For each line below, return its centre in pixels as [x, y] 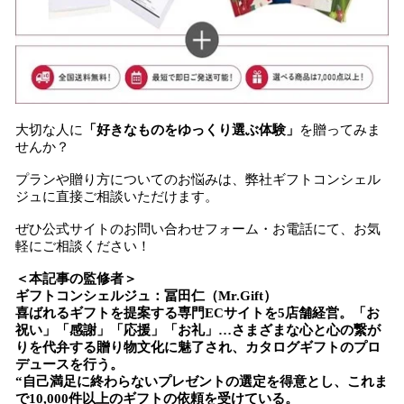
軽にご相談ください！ [83, 246]
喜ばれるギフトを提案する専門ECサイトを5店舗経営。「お [197, 313]
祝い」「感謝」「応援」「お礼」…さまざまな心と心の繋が [198, 330]
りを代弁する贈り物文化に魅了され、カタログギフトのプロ [198, 347]
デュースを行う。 [69, 364]
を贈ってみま [340, 130]
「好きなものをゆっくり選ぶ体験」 [191, 130]
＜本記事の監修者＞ [76, 279]
